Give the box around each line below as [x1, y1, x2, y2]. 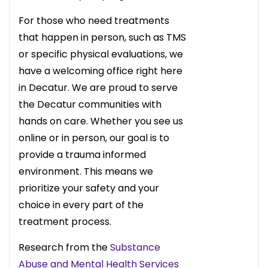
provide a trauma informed [19, 147, 146, 162]
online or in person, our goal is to [19, 130, 169, 145]
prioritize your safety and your [19, 181, 159, 195]
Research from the [19, 240, 110, 254]
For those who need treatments [19, 13, 169, 28]
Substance [110, 240, 160, 254]
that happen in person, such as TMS [19, 30, 186, 44]
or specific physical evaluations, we [19, 47, 183, 61]
